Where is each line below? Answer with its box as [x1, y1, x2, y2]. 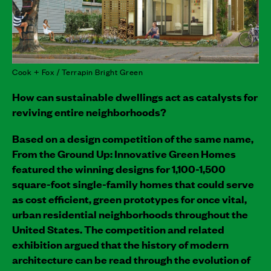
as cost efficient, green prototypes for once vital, [12, 191, 247, 206]
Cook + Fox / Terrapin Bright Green [12, 65, 143, 77]
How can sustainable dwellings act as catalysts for [12, 89, 258, 104]
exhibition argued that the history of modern [12, 237, 229, 252]
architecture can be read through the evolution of [12, 252, 250, 267]
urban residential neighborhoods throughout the [12, 206, 248, 221]
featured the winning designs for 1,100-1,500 [12, 161, 226, 176]
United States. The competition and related [12, 221, 224, 237]
